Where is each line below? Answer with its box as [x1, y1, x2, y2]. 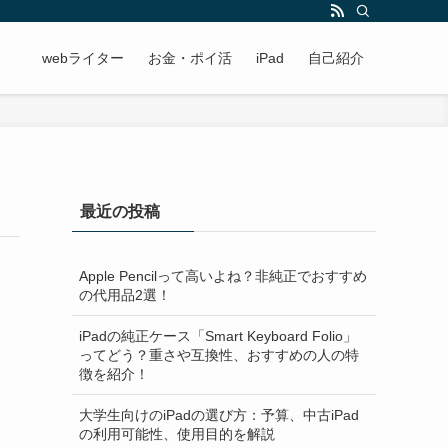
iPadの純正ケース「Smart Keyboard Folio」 [79, 327, 357, 344]
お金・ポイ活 [148, 50, 232, 66]
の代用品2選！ [79, 286, 171, 303]
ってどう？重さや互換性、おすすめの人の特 [79, 346, 359, 363]
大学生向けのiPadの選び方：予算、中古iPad [79, 406, 359, 423]
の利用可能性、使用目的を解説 [79, 425, 275, 442]
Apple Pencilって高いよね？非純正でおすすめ [79, 267, 367, 284]
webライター [42, 50, 124, 66]
